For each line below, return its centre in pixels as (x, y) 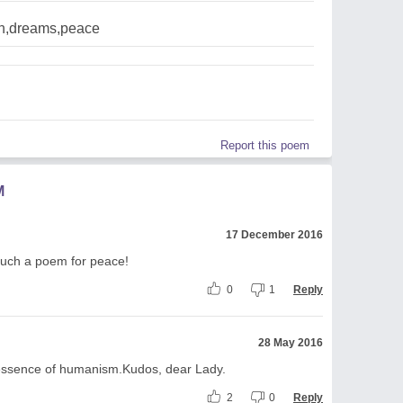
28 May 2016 (291, 342)
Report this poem (265, 145)
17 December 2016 (274, 234)
